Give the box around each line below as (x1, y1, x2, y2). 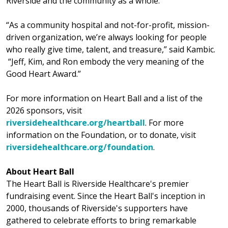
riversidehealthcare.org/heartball (6, 117, 145, 128)
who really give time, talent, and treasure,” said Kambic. (6, 43, 215, 55)
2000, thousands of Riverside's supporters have (6, 202, 188, 214)
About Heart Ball (6, 165, 74, 177)
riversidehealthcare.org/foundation (6, 141, 153, 153)
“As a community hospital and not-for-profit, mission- (6, 19, 210, 31)
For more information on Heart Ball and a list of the (6, 92, 203, 104)
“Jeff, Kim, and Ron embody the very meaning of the (6, 55, 204, 67)
